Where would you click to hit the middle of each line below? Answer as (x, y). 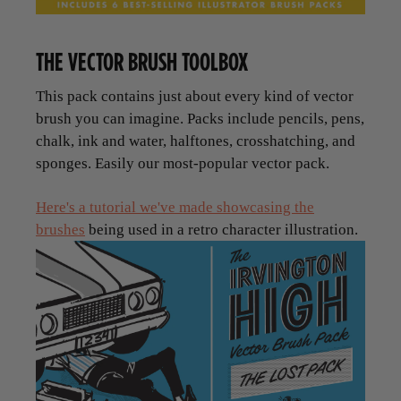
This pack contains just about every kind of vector (195, 97)
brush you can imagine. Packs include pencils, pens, (200, 119)
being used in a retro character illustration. (222, 230)
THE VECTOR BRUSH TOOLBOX (142, 62)
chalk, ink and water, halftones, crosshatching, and (196, 141)
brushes (60, 230)
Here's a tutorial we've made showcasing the (175, 208)
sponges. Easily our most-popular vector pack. (183, 164)
